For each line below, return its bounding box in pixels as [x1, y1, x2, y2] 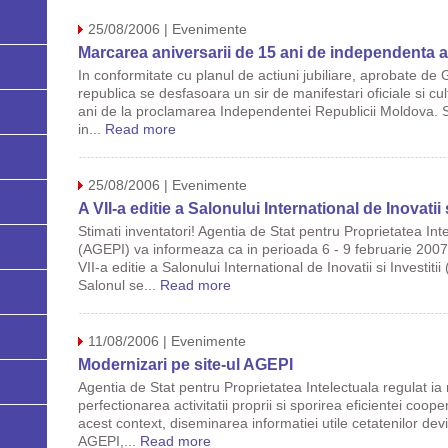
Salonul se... [77, 277, 160, 294]
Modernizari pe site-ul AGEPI [77, 356, 293, 374]
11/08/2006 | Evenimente [87, 334, 246, 350]
